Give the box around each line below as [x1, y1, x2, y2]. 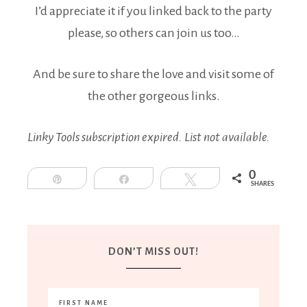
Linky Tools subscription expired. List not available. [27, 130, 270, 144]
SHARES [251, 180, 274, 187]
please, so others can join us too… [67, 25, 240, 40]
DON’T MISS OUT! [108, 245, 199, 257]
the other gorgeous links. [87, 88, 220, 103]
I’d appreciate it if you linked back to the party [35, 3, 272, 18]
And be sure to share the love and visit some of [33, 66, 274, 81]
